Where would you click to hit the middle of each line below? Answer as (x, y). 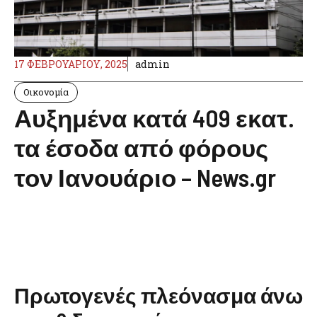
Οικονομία (46, 92)
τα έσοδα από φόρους (141, 147)
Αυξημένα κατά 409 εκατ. (154, 117)
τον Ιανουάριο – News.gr (145, 177)
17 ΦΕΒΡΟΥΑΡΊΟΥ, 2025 (71, 64)
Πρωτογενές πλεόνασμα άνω (158, 295)
